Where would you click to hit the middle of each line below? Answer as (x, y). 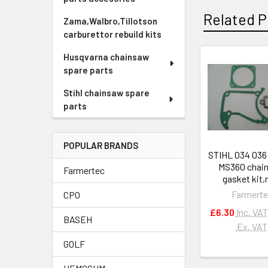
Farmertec (84, 170)
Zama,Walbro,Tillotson (110, 21)
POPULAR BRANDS (101, 145)
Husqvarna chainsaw (106, 57)
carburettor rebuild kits (112, 34)
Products (227, 94)
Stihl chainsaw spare (106, 93)
